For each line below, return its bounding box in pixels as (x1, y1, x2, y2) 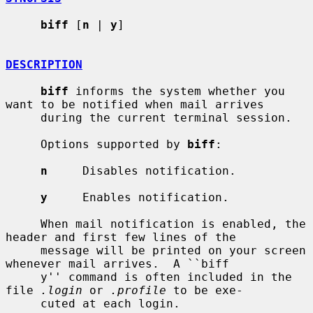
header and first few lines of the (6, 230, 236, 244)
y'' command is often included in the (6, 270, 41, 284)
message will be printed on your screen (6, 243, 41, 257)
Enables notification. (48, 190, 229, 204)
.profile (110, 283, 166, 297)
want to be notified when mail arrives (6, 97, 264, 111)
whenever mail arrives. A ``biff (6, 256, 229, 270)
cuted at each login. (6, 296, 41, 310)
